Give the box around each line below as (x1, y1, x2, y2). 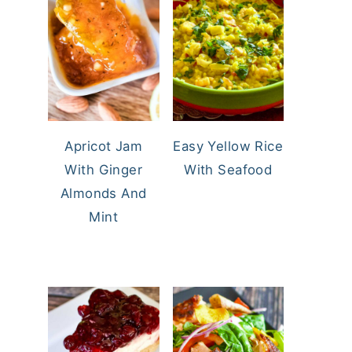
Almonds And (60, 185, 147, 201)
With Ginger (64, 161, 143, 178)
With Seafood (184, 161, 273, 178)
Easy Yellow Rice (173, 137, 284, 154)
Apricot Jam (64, 137, 143, 154)
